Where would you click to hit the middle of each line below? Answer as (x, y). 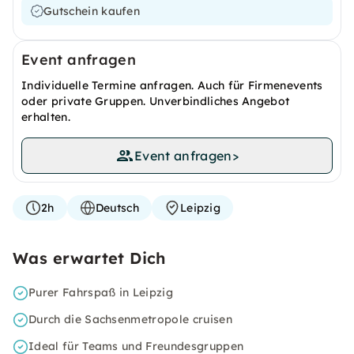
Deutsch (117, 208)
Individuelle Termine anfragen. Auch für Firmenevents (172, 85)
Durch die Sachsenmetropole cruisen (130, 319)
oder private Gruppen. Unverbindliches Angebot (156, 101)
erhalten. (46, 117)
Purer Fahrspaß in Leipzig (101, 292)
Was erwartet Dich (89, 258)
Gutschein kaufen (92, 11)
